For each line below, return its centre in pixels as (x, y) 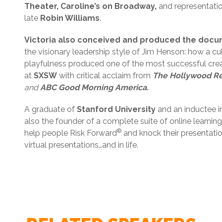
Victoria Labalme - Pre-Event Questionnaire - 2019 (129, 201)
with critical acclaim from (104, 76)
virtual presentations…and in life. (81, 145)
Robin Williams (69, 18)
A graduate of (51, 109)
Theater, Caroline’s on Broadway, (91, 6)
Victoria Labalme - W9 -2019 (89, 213)
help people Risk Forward (71, 133)
